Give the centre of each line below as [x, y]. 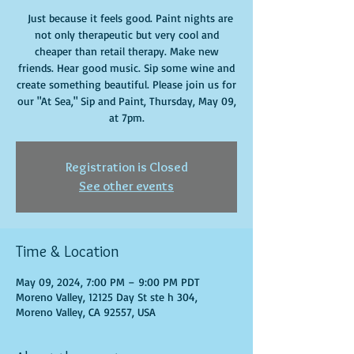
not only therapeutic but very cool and [126, 34]
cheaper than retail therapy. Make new [126, 51]
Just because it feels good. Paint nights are [126, 18]
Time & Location [68, 251]
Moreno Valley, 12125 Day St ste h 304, [107, 297]
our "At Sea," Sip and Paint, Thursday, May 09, [126, 101]
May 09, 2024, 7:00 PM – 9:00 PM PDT [108, 282]
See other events [126, 186]
